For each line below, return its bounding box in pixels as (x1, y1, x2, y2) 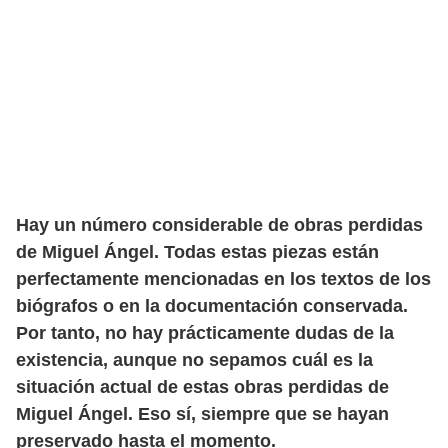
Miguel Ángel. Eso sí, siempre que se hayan (16, 404, 389, 424)
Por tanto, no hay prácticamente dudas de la (16, 323, 394, 343)
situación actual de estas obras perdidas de (16, 377, 389, 397)
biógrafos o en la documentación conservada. (16, 296, 408, 316)
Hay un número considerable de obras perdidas (16, 215, 423, 235)
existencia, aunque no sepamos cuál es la (16, 350, 373, 370)
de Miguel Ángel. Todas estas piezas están (16, 242, 379, 262)
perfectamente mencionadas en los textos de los (16, 269, 431, 289)
